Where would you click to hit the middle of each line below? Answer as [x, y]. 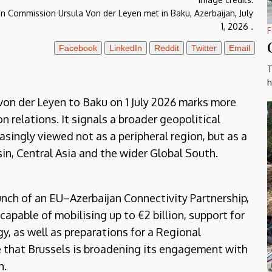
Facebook [78, 48]
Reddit [166, 48]
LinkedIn [125, 48]
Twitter [204, 48]
